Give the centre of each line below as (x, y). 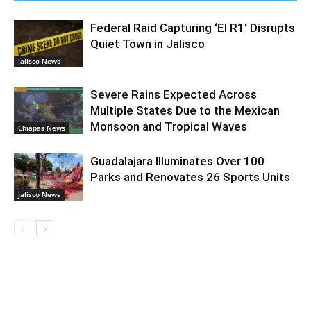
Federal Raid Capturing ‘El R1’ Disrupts (193, 27)
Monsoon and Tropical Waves (169, 126)
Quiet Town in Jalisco (148, 43)
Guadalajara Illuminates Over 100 (177, 161)
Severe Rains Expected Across (174, 94)
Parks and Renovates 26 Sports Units (190, 177)
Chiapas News (42, 128)
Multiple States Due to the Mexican (185, 110)
